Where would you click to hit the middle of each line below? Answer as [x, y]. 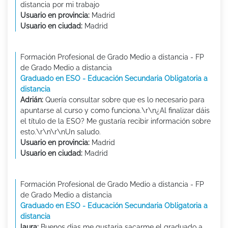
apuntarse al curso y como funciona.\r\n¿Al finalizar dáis [115, 111]
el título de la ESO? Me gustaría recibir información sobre [116, 121]
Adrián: [32, 100]
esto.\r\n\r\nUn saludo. [61, 132]
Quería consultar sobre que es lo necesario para [124, 100]
